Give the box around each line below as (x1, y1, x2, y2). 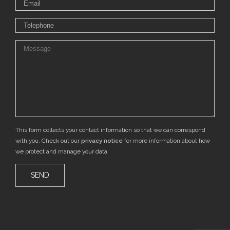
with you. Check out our (15, 137, 81, 145)
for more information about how (123, 137, 210, 145)
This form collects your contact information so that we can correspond (15, 126, 205, 134)
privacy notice (81, 137, 123, 145)
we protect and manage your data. (15, 148, 109, 156)
